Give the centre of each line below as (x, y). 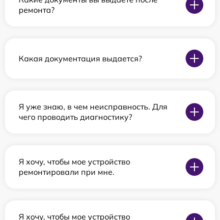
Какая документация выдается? (80, 58)
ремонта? (37, 10)
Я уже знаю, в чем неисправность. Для (93, 107)
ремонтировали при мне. (67, 172)
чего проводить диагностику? (75, 117)
